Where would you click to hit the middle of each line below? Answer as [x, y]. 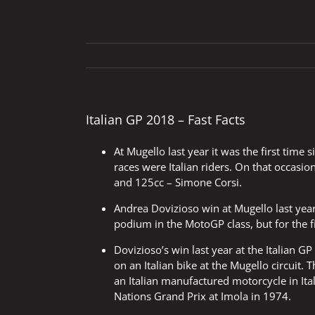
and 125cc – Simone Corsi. [178, 182]
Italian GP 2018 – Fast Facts [166, 120]
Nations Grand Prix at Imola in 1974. [202, 296]
